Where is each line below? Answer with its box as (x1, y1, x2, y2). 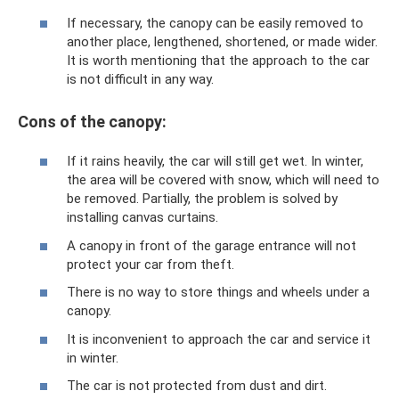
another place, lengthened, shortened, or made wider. (67, 33, 378, 50)
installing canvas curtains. (67, 209, 218, 225)
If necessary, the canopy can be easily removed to (67, 14, 363, 31)
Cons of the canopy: (18, 111, 167, 131)
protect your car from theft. (67, 256, 234, 273)
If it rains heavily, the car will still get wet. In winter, (67, 153, 363, 169)
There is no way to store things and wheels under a (67, 284, 370, 300)
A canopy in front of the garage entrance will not (67, 237, 356, 254)
